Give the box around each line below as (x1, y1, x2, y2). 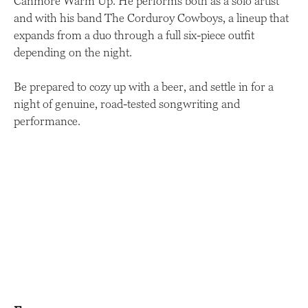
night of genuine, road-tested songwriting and (14, 96, 240, 111)
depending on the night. (14, 45, 132, 59)
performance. (14, 113, 80, 128)
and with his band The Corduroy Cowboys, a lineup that (14, 10, 289, 25)
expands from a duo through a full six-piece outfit (14, 27, 254, 42)
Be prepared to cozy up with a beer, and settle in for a (14, 79, 274, 93)
